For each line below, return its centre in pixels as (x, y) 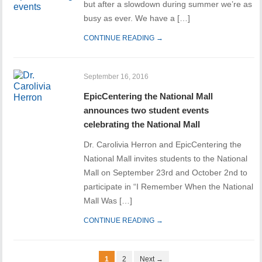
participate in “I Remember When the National (169, 187)
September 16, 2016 (116, 77)
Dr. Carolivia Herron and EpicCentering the (163, 145)
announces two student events (146, 111)
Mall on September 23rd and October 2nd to (166, 173)
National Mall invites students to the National (166, 159)
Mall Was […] (108, 201)
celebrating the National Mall (142, 125)
